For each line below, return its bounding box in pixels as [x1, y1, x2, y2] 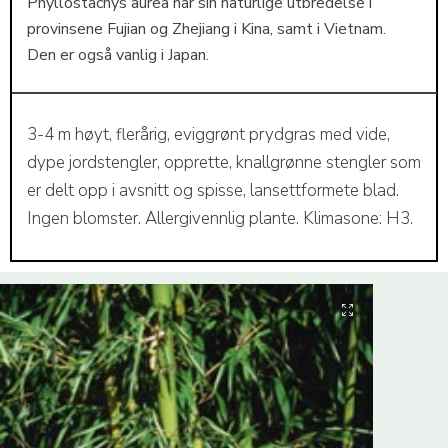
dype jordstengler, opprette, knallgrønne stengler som [26, 151, 421, 175]
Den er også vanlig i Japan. [26, 43, 209, 66]
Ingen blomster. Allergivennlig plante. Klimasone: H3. [26, 207, 413, 231]
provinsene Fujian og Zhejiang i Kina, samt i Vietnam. [26, 17, 386, 40]
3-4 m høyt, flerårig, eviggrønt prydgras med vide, [26, 123, 390, 147]
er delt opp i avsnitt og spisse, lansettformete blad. [26, 179, 399, 203]
